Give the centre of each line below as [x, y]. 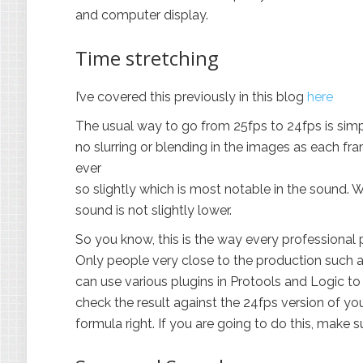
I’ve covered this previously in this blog [191, 97]
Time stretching [147, 58]
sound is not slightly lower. [154, 210]
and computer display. [142, 15]
